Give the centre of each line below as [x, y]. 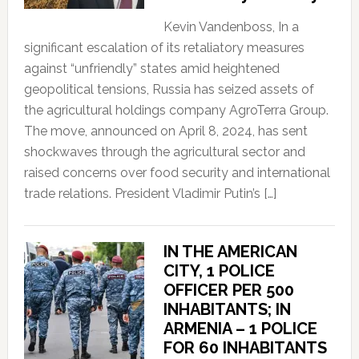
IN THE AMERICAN [230, 251]
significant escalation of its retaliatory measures [164, 47]
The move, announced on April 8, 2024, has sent [165, 131]
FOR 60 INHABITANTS [245, 347]
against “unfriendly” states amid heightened [151, 68]
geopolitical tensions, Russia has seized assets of [169, 89]
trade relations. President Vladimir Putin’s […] [150, 193]
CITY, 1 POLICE [219, 270]
